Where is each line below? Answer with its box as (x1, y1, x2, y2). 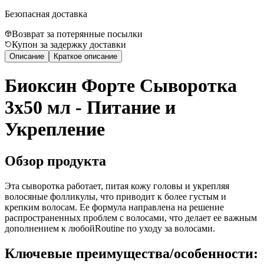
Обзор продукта (5, 153, 106, 169)
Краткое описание (54, 51, 117, 61)
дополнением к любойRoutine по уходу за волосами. (5, 223, 215, 233)
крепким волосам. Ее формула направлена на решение (5, 202, 224, 212)
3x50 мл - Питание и (5, 97, 176, 118)
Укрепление (5, 118, 105, 140)
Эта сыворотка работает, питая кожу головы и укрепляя (5, 180, 229, 191)
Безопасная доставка (5, 8, 87, 19)
